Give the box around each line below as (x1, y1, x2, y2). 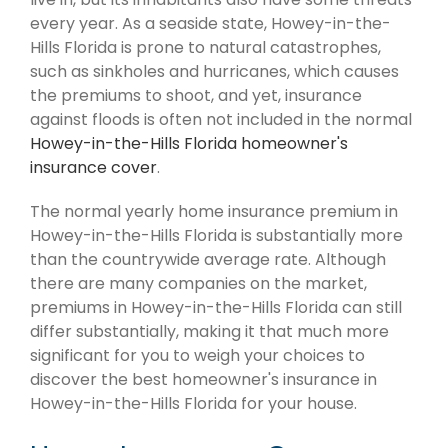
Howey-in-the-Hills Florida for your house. (30, 392, 357, 416)
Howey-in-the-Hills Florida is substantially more (30, 224, 403, 248)
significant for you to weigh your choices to (30, 344, 365, 368)
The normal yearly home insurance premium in (30, 200, 398, 224)
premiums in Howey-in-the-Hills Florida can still (30, 296, 402, 320)
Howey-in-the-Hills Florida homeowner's (30, 132, 348, 156)
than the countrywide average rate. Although (30, 248, 386, 272)
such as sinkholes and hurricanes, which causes (30, 60, 399, 84)
